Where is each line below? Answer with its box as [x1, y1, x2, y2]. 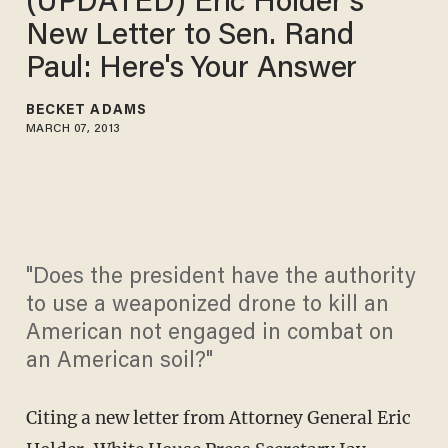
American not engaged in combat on [25, 323, 394, 346]
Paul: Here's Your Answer [25, 54, 358, 85]
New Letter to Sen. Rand [25, 21, 354, 52]
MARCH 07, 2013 [25, 122, 121, 135]
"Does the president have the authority [25, 267, 416, 290]
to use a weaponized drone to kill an [25, 295, 389, 318]
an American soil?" [25, 351, 213, 374]
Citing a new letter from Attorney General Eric [25, 407, 411, 430]
